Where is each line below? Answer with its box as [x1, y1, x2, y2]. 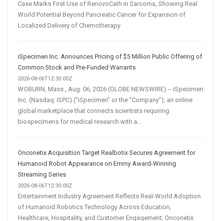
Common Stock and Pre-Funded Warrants [18, 63, 136, 71]
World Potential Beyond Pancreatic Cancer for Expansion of [18, 10, 185, 18]
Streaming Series [18, 170, 66, 178]
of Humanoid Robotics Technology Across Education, [18, 203, 171, 211]
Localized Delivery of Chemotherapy [18, 21, 120, 29]
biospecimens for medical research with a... [18, 117, 142, 125]
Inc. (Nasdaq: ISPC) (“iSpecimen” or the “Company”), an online [18, 96, 192, 104]
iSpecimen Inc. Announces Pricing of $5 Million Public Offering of [18, 52, 202, 60]
